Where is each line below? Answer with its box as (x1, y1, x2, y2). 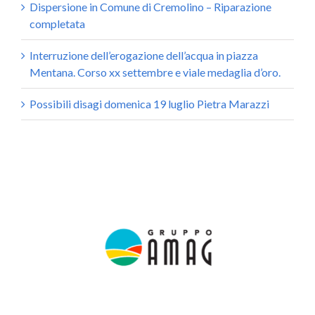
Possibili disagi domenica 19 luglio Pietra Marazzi (30, 97, 269, 111)
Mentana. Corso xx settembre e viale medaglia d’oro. (30, 65, 281, 79)
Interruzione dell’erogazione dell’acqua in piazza (30, 49, 258, 63)
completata (30, 17, 85, 31)
